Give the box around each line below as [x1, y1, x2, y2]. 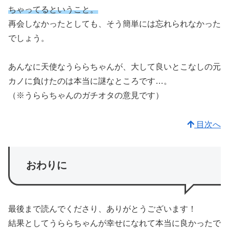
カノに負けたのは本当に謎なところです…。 [8, 77, 172, 86]
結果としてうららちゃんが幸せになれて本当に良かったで [8, 219, 221, 228]
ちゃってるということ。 [8, 5, 98, 14]
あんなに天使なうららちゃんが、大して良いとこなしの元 [8, 62, 221, 72]
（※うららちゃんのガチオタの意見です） [8, 91, 164, 100]
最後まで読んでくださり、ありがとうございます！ [8, 204, 196, 214]
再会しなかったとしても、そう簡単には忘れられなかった [8, 19, 221, 28]
